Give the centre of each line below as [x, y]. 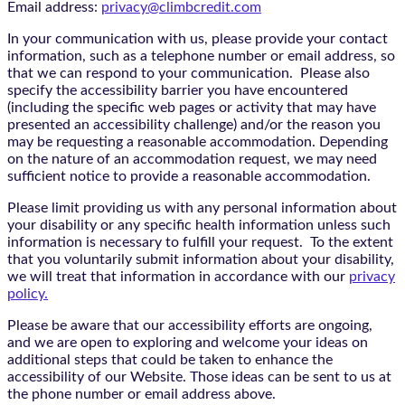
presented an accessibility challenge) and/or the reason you [194, 124]
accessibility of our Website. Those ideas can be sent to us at [199, 377]
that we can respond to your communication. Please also [188, 73]
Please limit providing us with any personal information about [202, 207]
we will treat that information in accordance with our [178, 276]
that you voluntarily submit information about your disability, [201, 259]
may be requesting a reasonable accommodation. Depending [198, 141]
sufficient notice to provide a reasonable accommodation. [193, 176]
